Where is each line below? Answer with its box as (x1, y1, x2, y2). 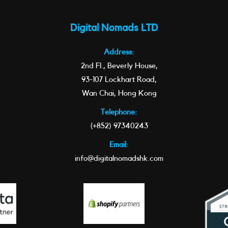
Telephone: (101, 108, 137, 116)
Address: (104, 48, 134, 56)
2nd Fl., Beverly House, (80, 62, 158, 70)
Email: (109, 141, 129, 149)
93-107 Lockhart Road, (81, 76, 157, 83)
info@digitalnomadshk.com (75, 155, 163, 162)
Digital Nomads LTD (70, 23, 158, 33)
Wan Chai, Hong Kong (81, 90, 157, 97)
